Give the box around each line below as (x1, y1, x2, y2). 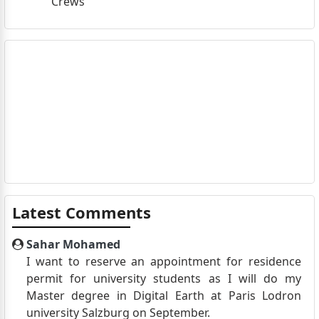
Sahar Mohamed (26, 236, 120, 252)
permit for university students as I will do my (26, 270, 302, 286)
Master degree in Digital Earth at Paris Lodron (26, 287, 302, 303)
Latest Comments (11, 201, 151, 223)
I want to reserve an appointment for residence (26, 253, 302, 269)
